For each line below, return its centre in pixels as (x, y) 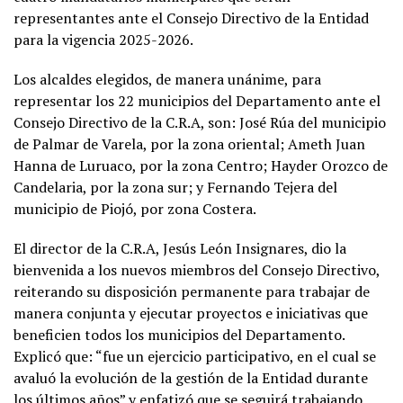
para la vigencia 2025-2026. (103, 39)
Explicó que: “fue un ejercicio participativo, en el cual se (195, 356)
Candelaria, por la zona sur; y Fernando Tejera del (175, 187)
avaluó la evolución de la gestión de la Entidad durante (191, 377)
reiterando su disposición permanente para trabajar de (192, 291)
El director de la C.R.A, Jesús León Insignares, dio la (180, 248)
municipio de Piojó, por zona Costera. (135, 208)
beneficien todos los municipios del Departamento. (179, 334)
